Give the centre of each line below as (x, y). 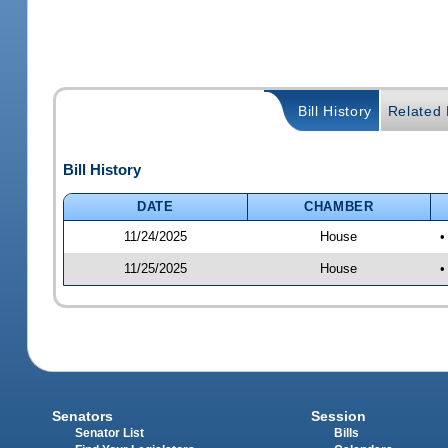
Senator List (110, 433)
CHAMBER (339, 206)
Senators (83, 416)
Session (338, 416)
